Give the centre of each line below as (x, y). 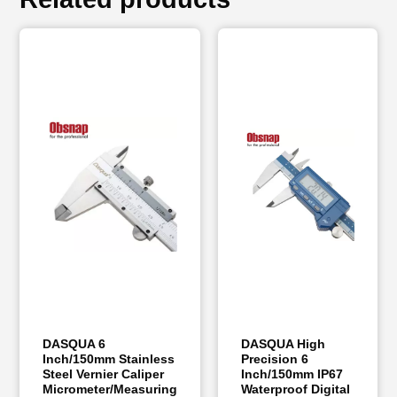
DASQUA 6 (74, 343)
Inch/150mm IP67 (292, 374)
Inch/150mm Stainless (109, 358)
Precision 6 (275, 358)
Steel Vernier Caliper (104, 374)
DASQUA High (284, 343)
